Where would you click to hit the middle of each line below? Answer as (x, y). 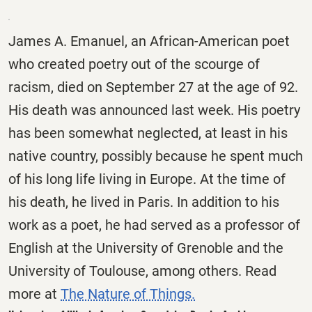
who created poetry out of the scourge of (134, 64)
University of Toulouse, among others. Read (142, 271)
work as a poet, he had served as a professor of (154, 225)
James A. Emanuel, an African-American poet (149, 41)
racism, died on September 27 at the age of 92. (153, 87)
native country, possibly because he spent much (156, 156)
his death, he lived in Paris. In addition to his (144, 202)
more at (34, 294)
